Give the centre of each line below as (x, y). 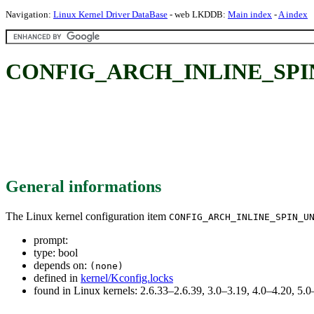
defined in (57, 278)
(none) (107, 266)
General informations (83, 186)
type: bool (56, 252)
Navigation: (29, 14)
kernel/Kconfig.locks (127, 278)
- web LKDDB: (198, 14)
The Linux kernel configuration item (87, 216)
